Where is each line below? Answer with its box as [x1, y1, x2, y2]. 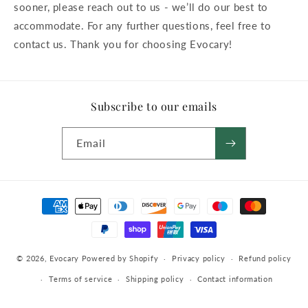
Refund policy [239, 254, 291, 263]
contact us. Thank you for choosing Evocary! [14, 38, 232, 51]
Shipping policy [126, 274, 184, 283]
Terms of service [49, 274, 113, 283]
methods [23, 212, 66, 224]
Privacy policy [171, 254, 225, 263]
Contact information [197, 274, 273, 283]
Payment [23, 193, 66, 206]
